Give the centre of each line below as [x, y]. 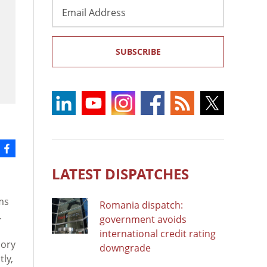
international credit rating [158, 233]
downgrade [125, 248]
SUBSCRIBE [138, 51]
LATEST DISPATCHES [120, 173]
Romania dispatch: [141, 205]
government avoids [143, 219]
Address [70, 18]
